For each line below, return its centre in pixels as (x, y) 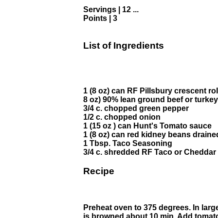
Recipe (99, 171)
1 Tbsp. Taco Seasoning (128, 144)
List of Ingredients (124, 46)
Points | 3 (100, 18)
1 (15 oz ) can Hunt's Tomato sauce (147, 126)
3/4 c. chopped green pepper (136, 109)
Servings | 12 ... (111, 9)
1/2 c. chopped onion (122, 117)
